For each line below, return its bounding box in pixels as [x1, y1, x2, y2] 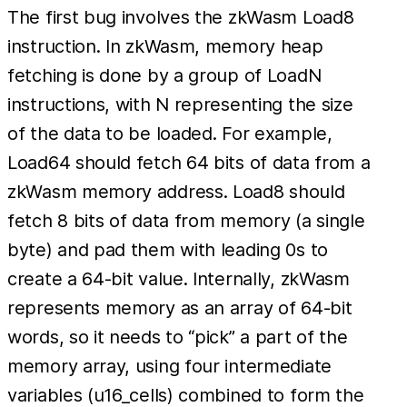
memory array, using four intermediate [7, 354, 332, 377]
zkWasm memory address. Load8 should [7, 180, 345, 203]
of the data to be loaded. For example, [7, 122, 333, 144]
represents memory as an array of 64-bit [7, 296, 352, 319]
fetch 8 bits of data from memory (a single [7, 209, 365, 232]
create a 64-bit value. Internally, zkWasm [7, 267, 350, 290]
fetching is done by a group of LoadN [7, 64, 322, 86]
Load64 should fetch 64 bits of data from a [7, 151, 371, 174]
